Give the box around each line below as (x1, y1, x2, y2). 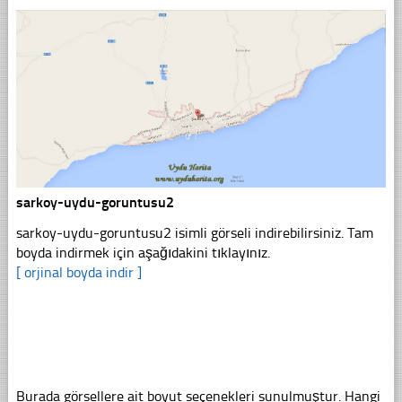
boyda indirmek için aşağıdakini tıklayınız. (15, 244, 270, 262)
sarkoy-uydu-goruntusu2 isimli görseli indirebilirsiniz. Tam (15, 224, 373, 242)
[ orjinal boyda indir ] (15, 264, 142, 282)
